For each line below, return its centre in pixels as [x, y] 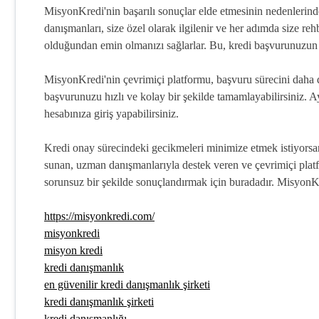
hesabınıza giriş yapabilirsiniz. [111, 113]
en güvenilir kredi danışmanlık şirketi [127, 284]
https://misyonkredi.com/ [99, 216]
